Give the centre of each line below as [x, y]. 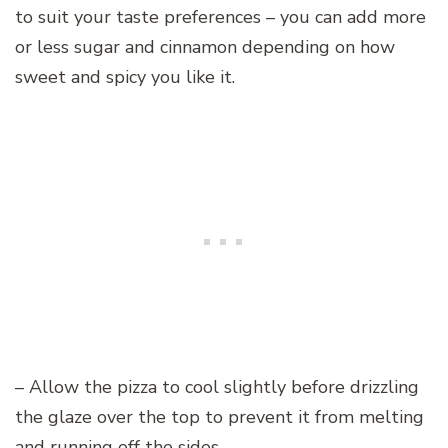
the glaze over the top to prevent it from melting [219, 417]
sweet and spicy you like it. [125, 77]
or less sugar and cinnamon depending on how [205, 47]
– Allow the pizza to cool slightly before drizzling [217, 387]
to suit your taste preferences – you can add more [220, 17]
